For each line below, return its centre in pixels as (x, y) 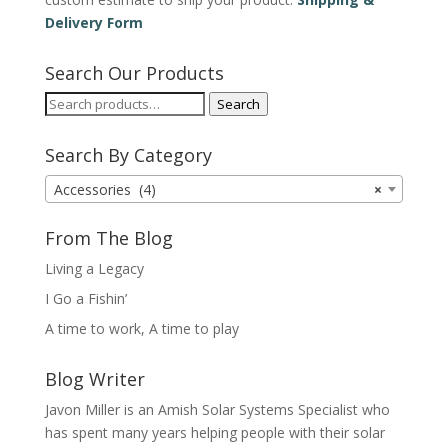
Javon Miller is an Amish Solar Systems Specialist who (217, 410)
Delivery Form (93, 23)
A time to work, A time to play (141, 329)
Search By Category (128, 155)
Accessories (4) (104, 190)
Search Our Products (134, 73)
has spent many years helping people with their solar (214, 433)
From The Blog (108, 238)
